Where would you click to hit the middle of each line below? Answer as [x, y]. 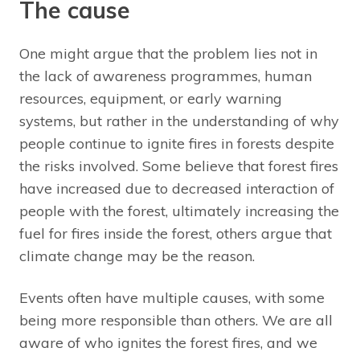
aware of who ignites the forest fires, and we [168, 342]
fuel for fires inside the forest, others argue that [176, 233]
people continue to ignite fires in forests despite [177, 143]
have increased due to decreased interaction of [177, 188]
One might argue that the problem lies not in [168, 53]
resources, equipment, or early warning [151, 98]
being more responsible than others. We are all [176, 320]
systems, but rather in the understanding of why [179, 121]
